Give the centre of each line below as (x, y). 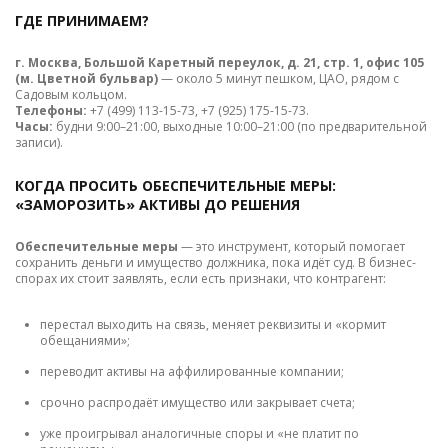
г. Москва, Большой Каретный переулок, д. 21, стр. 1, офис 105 (219, 63)
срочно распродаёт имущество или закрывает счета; (197, 403)
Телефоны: (51, 111)
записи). (39, 143)
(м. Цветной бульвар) (86, 79)
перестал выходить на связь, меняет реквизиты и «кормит (213, 325)
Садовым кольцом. (71, 95)
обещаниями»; (85, 341)
